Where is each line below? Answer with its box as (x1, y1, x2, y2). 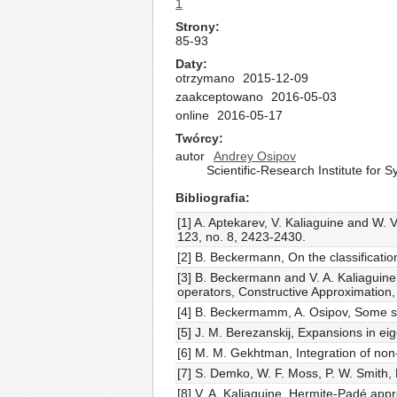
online (175, 108, 209, 122)
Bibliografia (175, 191, 245, 205)
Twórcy (175, 131, 219, 145)
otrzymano (175, 71, 235, 85)
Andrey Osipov (214, 149, 296, 163)
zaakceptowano (175, 90, 263, 104)
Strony (175, 19, 215, 34)
